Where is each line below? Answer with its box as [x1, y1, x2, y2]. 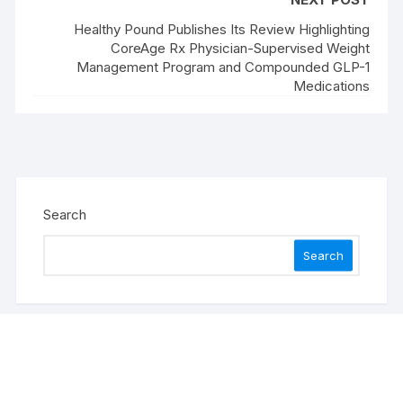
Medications [292, 76, 370, 94]
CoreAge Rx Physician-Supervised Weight [110, 39, 370, 57]
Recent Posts [43, 357, 206, 389]
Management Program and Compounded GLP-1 [76, 58, 370, 76]
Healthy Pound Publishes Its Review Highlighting [73, 20, 370, 38]
